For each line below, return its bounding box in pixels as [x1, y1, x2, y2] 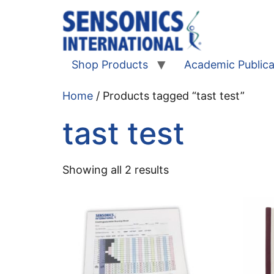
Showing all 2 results [62, 163, 169, 176]
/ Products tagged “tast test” [93, 89, 245, 102]
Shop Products [72, 57, 148, 71]
